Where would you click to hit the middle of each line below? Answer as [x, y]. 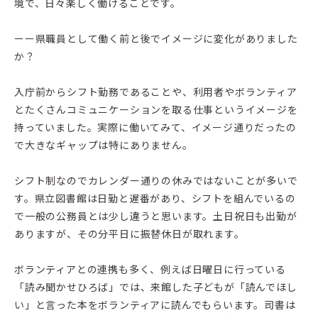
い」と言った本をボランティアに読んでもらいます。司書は [155, 304]
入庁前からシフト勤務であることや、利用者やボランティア [156, 91]
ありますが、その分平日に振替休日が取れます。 [130, 233]
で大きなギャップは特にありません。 [104, 144]
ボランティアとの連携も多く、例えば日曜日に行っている [150, 269]
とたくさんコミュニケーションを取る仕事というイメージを [156, 109]
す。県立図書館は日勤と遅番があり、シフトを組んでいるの [155, 198]
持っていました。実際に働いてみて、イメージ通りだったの [155, 127]
